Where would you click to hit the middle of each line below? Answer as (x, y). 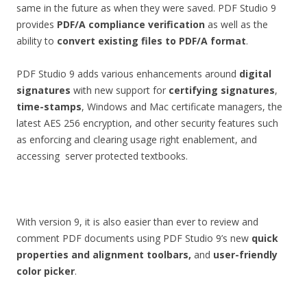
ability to (37, 41)
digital (255, 74)
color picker (46, 271)
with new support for (118, 90)
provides (37, 24)
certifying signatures (220, 90)
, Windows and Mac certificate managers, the (182, 107)
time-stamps (49, 107)
